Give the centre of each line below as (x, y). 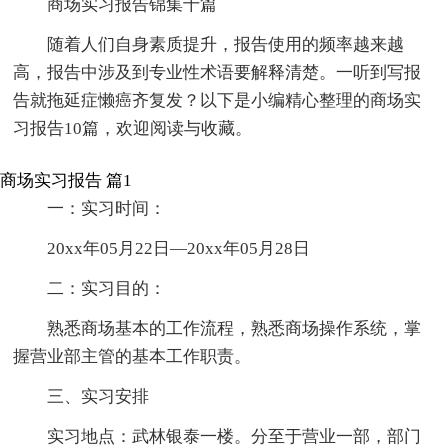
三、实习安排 (98, 396)
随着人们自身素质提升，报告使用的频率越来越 (226, 44)
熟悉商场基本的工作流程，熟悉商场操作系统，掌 (234, 328)
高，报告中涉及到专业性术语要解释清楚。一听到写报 (217, 72)
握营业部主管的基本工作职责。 (132, 356)
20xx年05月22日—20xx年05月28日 (179, 248)
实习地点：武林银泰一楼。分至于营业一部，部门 (234, 436)
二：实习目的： (107, 288)
